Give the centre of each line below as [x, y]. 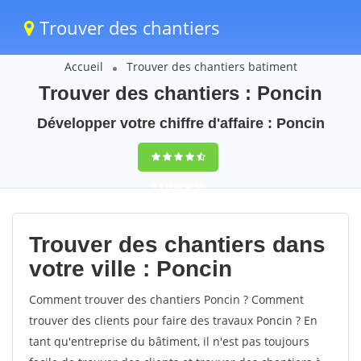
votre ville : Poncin [131, 269]
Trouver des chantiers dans [177, 245]
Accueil [83, 66]
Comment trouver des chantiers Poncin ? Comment [166, 299]
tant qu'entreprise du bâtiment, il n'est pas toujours [169, 341]
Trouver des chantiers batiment [212, 66]
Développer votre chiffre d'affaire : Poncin [180, 123]
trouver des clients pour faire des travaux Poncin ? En [173, 320]
